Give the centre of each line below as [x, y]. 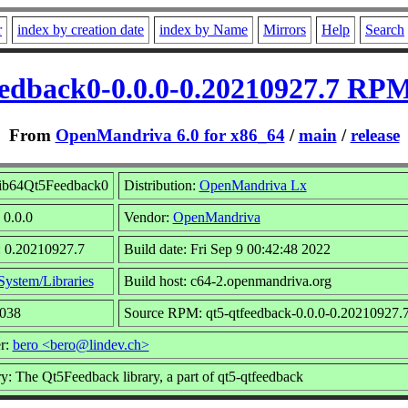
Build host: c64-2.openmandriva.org [227, 280]
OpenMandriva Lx [253, 185]
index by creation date [81, 30]
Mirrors [285, 30]
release [375, 135]
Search [385, 30]
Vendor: [148, 217]
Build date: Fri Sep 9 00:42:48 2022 [227, 249]
